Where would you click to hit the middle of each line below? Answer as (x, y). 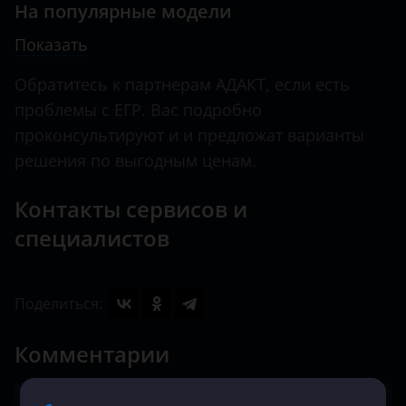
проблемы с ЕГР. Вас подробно (138, 110)
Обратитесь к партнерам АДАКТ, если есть (182, 84)
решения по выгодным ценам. (135, 160)
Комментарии (92, 354)
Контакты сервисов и (131, 209)
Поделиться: (58, 304)
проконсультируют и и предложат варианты (189, 135)
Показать (51, 44)
